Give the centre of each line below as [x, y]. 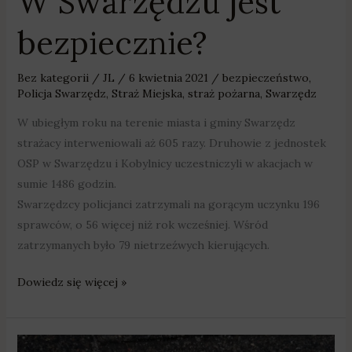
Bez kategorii [53, 78]
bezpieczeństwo [265, 78]
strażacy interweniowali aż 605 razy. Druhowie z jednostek [171, 143]
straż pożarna [224, 94]
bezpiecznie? [112, 43]
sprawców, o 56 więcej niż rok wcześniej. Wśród [142, 225]
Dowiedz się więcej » [71, 282]
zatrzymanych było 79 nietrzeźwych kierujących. [143, 246]
